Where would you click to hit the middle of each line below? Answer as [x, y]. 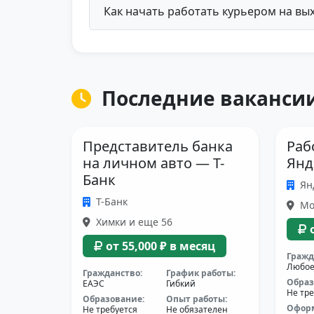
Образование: [114, 299]
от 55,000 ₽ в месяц [161, 246]
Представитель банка [158, 146]
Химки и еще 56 [133, 222]
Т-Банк [112, 202]
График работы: [201, 273]
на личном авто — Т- [153, 163]
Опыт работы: [197, 299]
